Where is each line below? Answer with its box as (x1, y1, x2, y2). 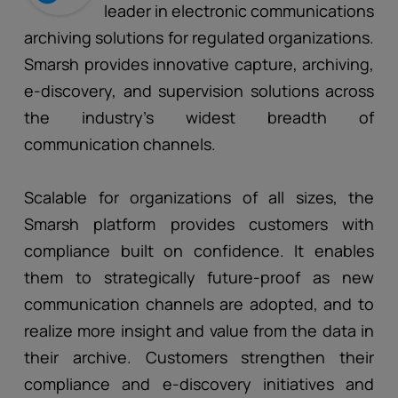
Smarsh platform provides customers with (24, 213, 374, 235)
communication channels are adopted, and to (24, 293, 374, 314)
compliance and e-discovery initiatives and (24, 373, 374, 394)
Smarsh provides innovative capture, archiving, (24, 53, 374, 75)
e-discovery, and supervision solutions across (24, 80, 374, 101)
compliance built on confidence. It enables (24, 240, 374, 261)
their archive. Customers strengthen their (24, 346, 374, 368)
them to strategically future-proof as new (24, 267, 374, 288)
